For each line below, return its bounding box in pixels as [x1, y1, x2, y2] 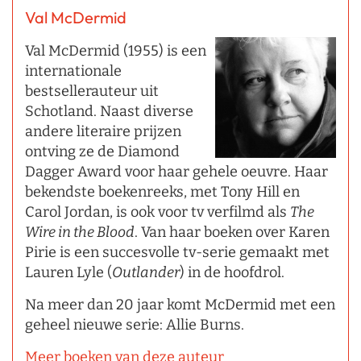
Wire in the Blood [25, 223, 135, 242]
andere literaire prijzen [25, 122, 181, 141]
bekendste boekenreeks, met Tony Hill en [25, 183, 300, 201]
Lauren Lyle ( [25, 263, 112, 282]
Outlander [112, 263, 180, 282]
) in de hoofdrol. [180, 263, 284, 282]
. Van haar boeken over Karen [135, 223, 330, 242]
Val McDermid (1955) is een [25, 42, 206, 60]
